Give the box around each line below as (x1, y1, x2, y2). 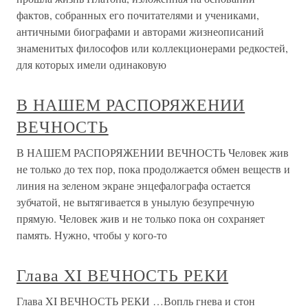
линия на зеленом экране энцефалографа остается (16, 178, 250, 193)
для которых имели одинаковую (16, 57, 166, 72)
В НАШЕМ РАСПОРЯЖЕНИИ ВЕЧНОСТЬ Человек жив (16, 145, 289, 160)
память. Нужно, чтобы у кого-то (16, 228, 167, 243)
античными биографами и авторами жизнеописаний (16, 24, 264, 39)
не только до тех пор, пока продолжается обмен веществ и (16, 162, 290, 177)
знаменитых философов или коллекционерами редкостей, (16, 41, 288, 56)
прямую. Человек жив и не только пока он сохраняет (16, 211, 265, 226)
